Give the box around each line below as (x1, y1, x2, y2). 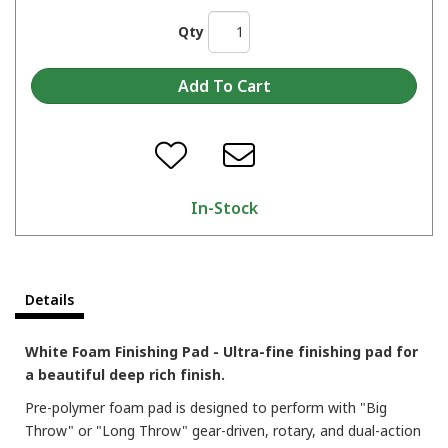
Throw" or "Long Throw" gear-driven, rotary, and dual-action (25, 420, 421, 440)
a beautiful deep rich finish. (25, 364, 225, 384)
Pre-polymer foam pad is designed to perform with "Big (25, 397, 387, 417)
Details (25, 289, 74, 309)
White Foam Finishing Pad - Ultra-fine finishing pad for (25, 341, 418, 361)
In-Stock (190, 196, 258, 219)
